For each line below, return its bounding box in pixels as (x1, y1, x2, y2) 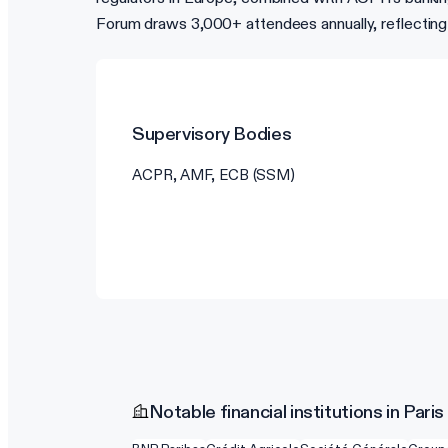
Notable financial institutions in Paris (148, 400, 445, 424)
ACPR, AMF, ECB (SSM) (131, 166, 296, 185)
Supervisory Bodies (131, 122, 292, 146)
